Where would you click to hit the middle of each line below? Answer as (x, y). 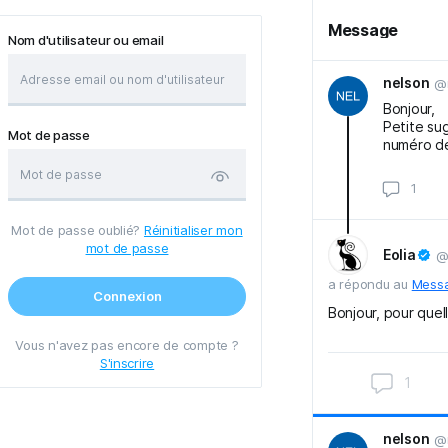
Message (363, 30)
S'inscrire (127, 363)
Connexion (127, 296)
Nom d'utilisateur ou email (86, 40)
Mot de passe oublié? (77, 230)
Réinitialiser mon (193, 230)
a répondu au (370, 284)
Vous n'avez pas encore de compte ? (127, 345)
